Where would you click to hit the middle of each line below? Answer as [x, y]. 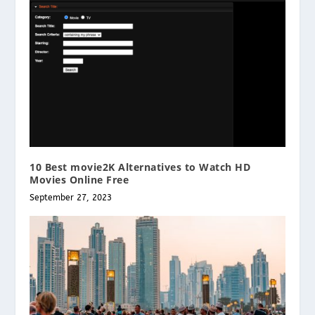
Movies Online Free [79, 179]
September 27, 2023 [71, 197]
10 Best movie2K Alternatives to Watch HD [140, 167]
